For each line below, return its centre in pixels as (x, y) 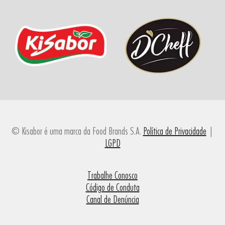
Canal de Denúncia (113, 200)
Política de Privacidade (175, 131)
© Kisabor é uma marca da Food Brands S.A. (77, 131)
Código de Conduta (113, 188)
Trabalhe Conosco (113, 176)
